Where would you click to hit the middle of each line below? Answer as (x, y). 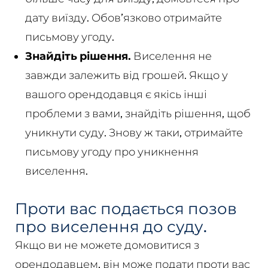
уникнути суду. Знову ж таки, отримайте (134, 133)
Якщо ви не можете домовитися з (107, 245)
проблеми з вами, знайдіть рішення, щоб (138, 113)
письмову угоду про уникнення (112, 152)
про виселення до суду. (111, 226)
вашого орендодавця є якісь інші (116, 94)
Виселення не (171, 56)
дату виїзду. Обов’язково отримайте (123, 18)
